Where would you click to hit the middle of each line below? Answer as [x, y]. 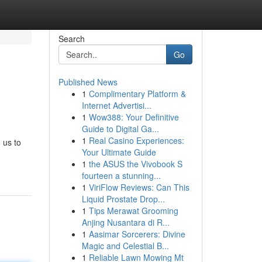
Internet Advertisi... [116, 105]
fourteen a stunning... [121, 175]
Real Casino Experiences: [136, 140]
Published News [88, 82]
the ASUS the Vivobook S [135, 164]
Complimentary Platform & [137, 94]
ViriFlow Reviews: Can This [139, 187]
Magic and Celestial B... [125, 246]
